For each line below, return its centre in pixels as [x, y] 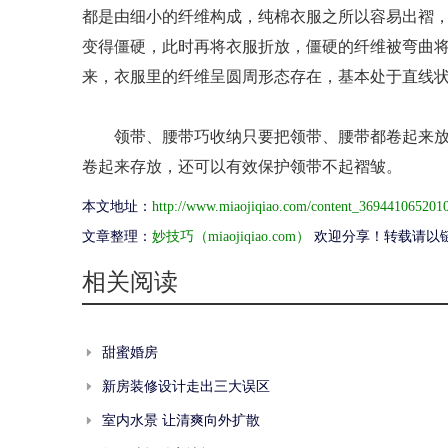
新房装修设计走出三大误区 [186, 386]
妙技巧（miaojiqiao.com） [231, 237]
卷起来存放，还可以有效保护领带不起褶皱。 [242, 167]
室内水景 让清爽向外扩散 [181, 420]
